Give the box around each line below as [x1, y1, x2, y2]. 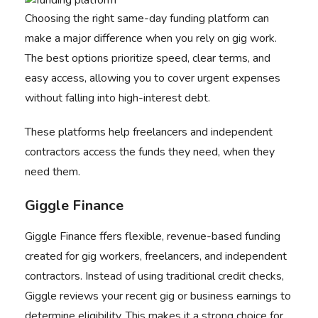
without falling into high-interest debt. [25, 90, 213, 106]
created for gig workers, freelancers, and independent [25, 248, 287, 264]
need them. [25, 164, 80, 180]
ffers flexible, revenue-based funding [97, 229, 280, 244]
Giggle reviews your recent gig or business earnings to [25, 288, 291, 304]
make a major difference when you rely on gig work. [25, 31, 277, 46]
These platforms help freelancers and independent [25, 124, 273, 140]
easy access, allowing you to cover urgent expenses [25, 70, 280, 86]
